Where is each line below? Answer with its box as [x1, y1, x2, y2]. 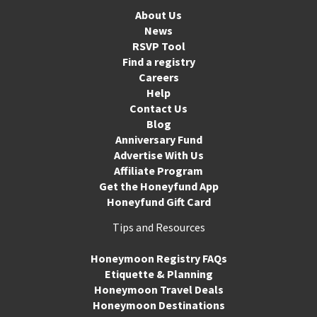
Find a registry [122, 54, 195, 69]
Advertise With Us [113, 147, 204, 162]
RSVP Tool [132, 38, 185, 53]
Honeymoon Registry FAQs [90, 250, 227, 265]
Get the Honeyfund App [98, 178, 219, 193]
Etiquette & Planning [104, 266, 213, 281]
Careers [138, 69, 179, 84]
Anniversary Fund [115, 132, 202, 146]
